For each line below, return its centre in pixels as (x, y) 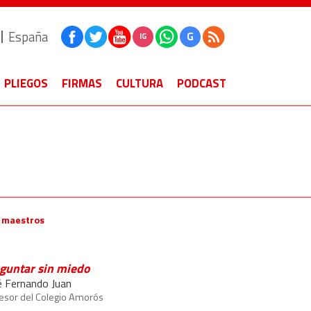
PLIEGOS (26, 83)
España (28, 36)
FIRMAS (82, 83)
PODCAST (202, 83)
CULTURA (140, 83)
